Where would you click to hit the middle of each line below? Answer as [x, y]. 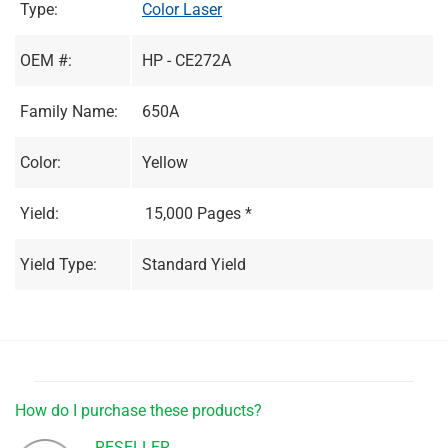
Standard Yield [194, 264]
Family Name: [69, 111]
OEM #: [46, 60]
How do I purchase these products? [138, 410]
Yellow [165, 162]
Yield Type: [58, 264]
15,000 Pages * [198, 213]
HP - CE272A [186, 60]
